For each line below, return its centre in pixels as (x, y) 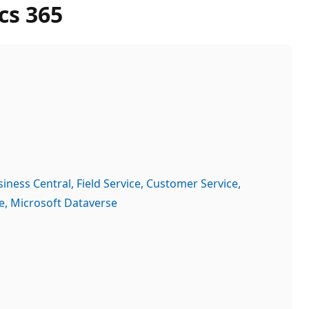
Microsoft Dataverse (64, 202)
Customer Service (192, 183)
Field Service (109, 183)
